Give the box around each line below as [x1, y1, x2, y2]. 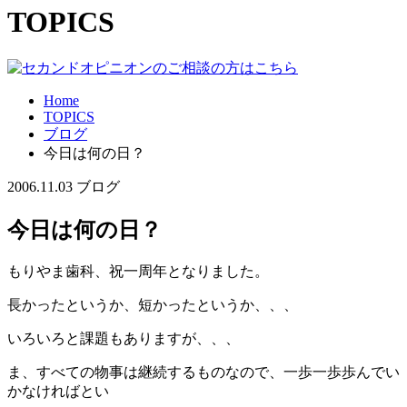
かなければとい [7, 382, 109, 399]
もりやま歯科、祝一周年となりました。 [7, 263, 269, 279]
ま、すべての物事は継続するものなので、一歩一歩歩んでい [7, 363, 400, 380]
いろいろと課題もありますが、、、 [7, 330, 240, 346]
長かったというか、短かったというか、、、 [7, 296, 298, 313]
